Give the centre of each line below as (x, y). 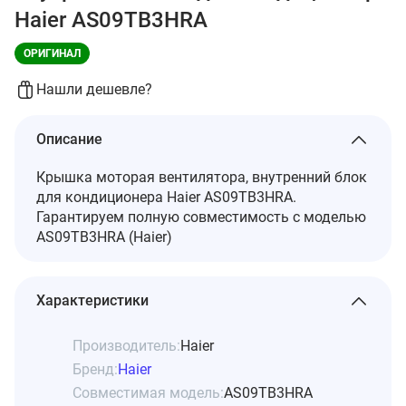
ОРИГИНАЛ (52, 54)
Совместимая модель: (148, 393)
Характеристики (92, 301)
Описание (69, 140)
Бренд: (95, 370)
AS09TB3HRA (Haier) (104, 237)
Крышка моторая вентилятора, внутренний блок (202, 178)
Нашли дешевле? (94, 90)
